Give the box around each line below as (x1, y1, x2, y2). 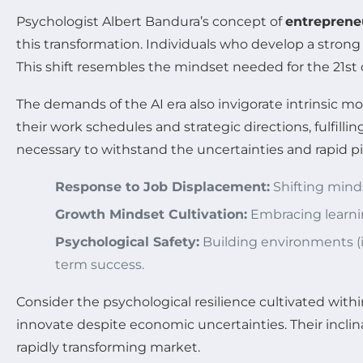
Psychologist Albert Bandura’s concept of (16, 14, 285, 29)
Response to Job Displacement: (55, 179, 270, 194)
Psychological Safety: (55, 234, 199, 250)
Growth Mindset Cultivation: (55, 207, 247, 222)
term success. (55, 257, 144, 272)
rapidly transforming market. (16, 340, 200, 355)
